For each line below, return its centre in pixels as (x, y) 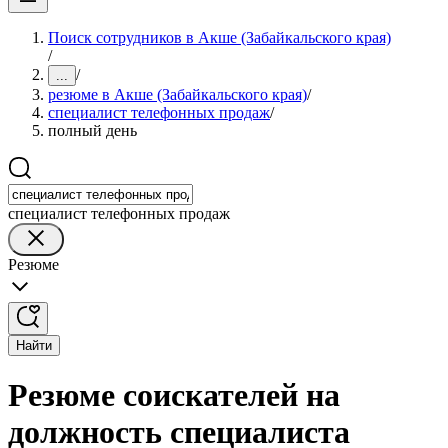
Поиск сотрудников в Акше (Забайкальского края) (219, 37)
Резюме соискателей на (174, 395)
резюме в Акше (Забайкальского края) (177, 94)
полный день (92, 130)
